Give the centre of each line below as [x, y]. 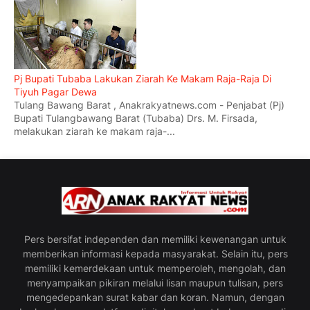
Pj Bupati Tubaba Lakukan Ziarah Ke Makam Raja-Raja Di [143, 79]
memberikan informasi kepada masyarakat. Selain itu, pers [155, 254]
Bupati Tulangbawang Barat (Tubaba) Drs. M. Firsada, [136, 118]
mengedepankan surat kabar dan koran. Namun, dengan [155, 298]
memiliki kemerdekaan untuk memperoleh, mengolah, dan [155, 268]
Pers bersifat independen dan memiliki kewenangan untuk [155, 239]
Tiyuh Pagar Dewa [55, 92]
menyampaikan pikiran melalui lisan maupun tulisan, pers [155, 283]
